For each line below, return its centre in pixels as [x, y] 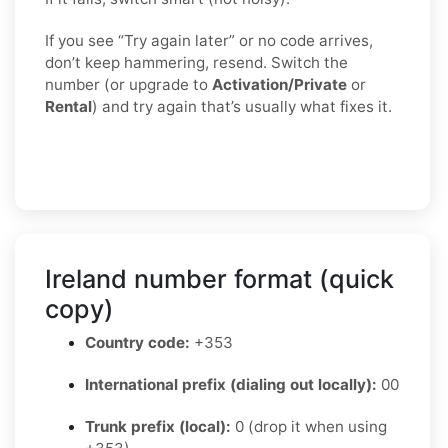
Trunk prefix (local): [158, 426]
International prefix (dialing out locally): [231, 384]
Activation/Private [279, 84]
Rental [68, 106]
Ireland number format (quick [219, 278]
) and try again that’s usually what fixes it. [242, 106]
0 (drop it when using [309, 426]
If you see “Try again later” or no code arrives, [209, 40]
